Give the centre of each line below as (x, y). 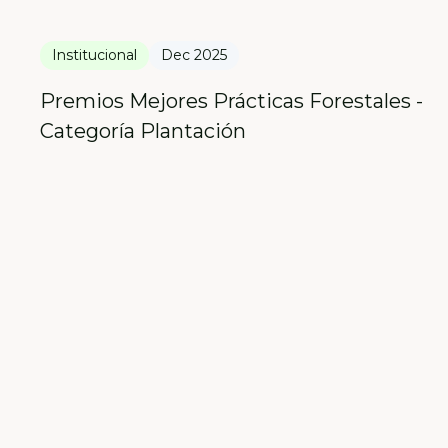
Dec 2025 (194, 55)
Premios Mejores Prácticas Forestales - (231, 101)
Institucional (94, 55)
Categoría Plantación (143, 131)
